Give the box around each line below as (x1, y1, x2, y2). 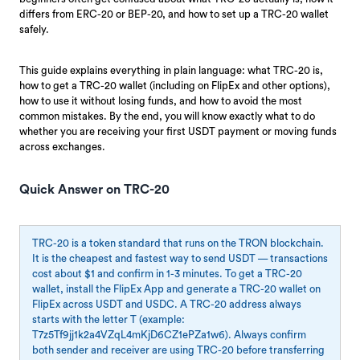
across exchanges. (19, 141, 105, 152)
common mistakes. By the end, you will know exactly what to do (19, 110, 315, 121)
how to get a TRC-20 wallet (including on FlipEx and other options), (19, 80, 330, 91)
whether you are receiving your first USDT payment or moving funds (19, 125, 337, 137)
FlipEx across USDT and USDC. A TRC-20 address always (31, 298, 301, 309)
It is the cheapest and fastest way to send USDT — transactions (31, 252, 328, 264)
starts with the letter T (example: (31, 313, 185, 325)
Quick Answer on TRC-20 (19, 182, 170, 196)
